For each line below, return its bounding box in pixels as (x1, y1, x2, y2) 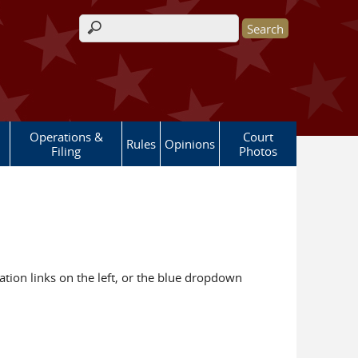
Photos (239, 143, 277, 159)
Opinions (165, 136, 215, 152)
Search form (79, 28, 166, 46)
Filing (51, 143, 81, 159)
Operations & (29, 129, 103, 145)
